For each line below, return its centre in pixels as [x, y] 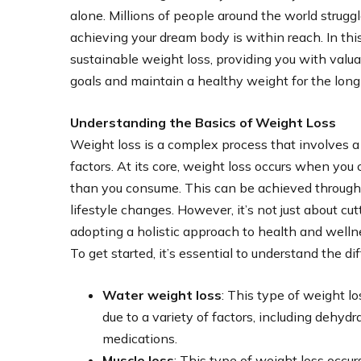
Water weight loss [162, 295]
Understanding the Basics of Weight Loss [203, 122]
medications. [140, 338]
